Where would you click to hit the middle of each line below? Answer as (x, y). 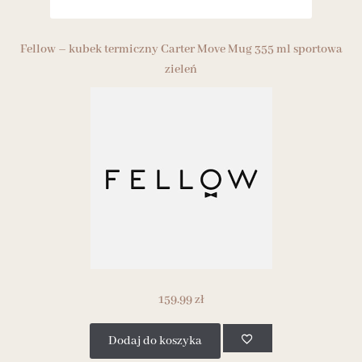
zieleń (181, 70)
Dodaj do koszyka (155, 341)
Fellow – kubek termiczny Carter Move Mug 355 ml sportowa (181, 50)
